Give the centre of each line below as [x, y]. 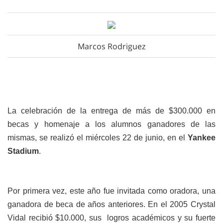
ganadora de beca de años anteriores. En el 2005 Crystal [111, 204]
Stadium [23, 151]
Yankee [202, 138]
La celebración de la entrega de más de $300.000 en [111, 111]
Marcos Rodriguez [111, 46]
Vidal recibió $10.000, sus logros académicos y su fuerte [111, 218]
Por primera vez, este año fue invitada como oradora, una [111, 191]
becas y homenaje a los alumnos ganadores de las [111, 124]
